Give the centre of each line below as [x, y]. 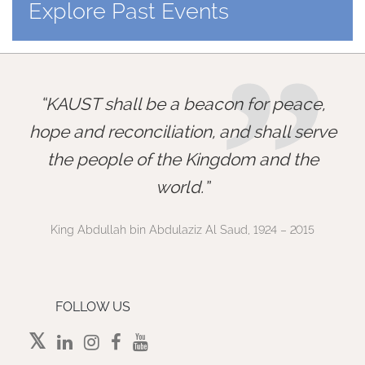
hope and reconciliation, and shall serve [182, 132]
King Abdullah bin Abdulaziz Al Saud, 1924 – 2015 [182, 230]
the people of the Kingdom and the [182, 160]
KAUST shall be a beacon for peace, [185, 104]
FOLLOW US [92, 307]
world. [180, 187]
